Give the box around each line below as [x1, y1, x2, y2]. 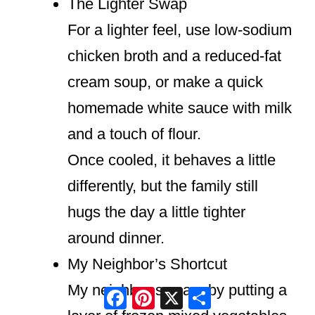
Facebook [127, 283, 193, 301]
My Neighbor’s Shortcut [67, 255, 227, 274]
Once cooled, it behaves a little [67, 151, 276, 169]
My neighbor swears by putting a [67, 281, 287, 300]
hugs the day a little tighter [67, 203, 245, 221]
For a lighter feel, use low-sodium [67, 21, 292, 39]
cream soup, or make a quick [67, 73, 263, 91]
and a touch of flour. [67, 125, 201, 143]
